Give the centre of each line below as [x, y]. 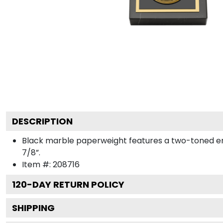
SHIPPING [33, 208]
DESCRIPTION [42, 121]
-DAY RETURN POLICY [76, 184]
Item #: [37, 164]
